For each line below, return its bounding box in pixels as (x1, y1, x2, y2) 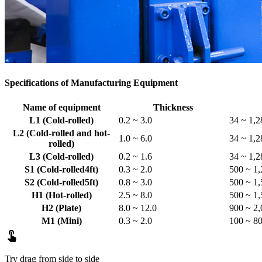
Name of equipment (22, 102, 101, 113)
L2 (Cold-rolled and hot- (13, 128, 110, 139)
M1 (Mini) (41, 216, 82, 226)
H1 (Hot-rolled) (31, 190, 92, 201)
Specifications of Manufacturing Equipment (5, 77, 178, 88)
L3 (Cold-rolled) (29, 151, 94, 162)
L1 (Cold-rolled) (29, 115, 94, 126)
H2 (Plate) (42, 203, 81, 213)
